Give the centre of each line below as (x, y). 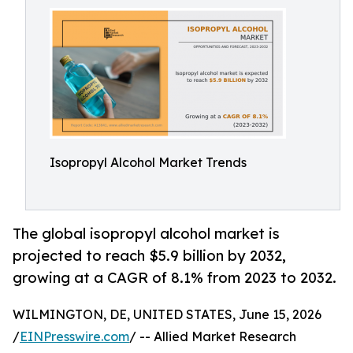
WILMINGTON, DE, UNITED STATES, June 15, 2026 (167, 315)
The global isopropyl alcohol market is (146, 234)
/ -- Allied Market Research (213, 337)
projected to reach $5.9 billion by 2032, (149, 256)
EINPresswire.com (74, 337)
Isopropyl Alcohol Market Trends (148, 162)
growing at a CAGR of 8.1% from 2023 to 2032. (175, 278)
